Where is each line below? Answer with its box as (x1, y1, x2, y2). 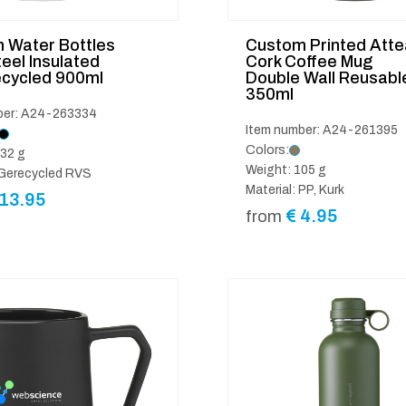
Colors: (246, 142, 289, 157)
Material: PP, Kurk (246, 182, 344, 197)
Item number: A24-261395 (246, 122, 398, 137)
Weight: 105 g (246, 162, 326, 177)
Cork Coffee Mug (246, 52, 372, 71)
